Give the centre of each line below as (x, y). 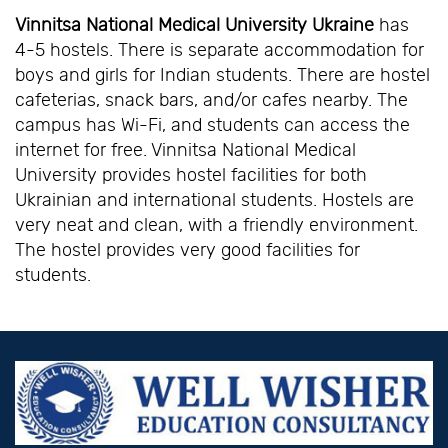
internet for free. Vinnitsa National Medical (185, 150)
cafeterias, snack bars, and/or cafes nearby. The (211, 100)
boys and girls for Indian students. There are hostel (222, 75)
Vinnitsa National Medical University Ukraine (194, 25)
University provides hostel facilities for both (191, 175)
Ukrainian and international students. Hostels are (214, 200)
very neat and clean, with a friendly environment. (216, 225)
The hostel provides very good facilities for (187, 250)
